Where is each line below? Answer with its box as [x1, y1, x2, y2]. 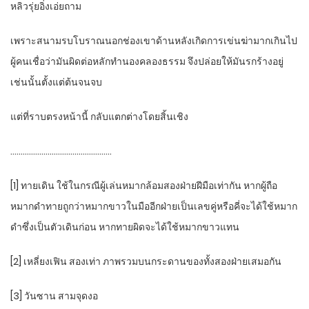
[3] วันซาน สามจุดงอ [10, 289, 98, 303]
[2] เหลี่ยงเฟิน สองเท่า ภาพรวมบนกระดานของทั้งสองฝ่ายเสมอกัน [10, 255, 281, 269]
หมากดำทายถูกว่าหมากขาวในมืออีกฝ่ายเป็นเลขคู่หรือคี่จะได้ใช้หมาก [10, 199, 297, 214]
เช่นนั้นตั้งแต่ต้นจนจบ [10, 75, 102, 90]
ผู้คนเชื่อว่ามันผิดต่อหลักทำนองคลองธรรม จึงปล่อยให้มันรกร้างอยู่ [10, 54, 283, 69]
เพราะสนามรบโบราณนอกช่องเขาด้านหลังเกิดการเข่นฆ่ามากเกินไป [10, 34, 297, 48]
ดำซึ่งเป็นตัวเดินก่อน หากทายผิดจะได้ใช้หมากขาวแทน [10, 220, 239, 235]
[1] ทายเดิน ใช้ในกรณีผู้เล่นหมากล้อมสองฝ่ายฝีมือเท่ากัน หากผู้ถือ [10, 179, 277, 193]
